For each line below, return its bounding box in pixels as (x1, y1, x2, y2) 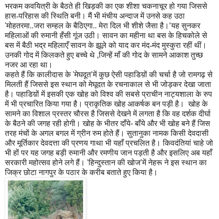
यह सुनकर (171, 22, 200, 30)
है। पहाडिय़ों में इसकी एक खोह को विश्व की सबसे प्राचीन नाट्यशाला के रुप (5, 90, 212, 99)
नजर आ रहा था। (5, 61, 53, 69)
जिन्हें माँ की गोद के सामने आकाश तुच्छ (99, 51, 203, 60)
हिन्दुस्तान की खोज (88, 158, 140, 167)
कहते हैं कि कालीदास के (5, 70, 73, 79)
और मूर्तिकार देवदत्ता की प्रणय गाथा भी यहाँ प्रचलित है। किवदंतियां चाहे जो (5, 139, 213, 148)
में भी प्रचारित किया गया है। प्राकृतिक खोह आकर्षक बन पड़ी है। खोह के (5, 100, 208, 109)
